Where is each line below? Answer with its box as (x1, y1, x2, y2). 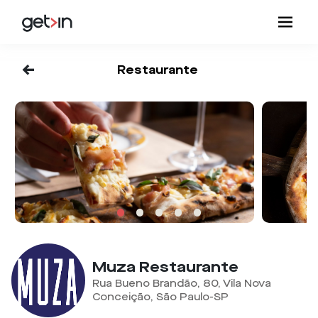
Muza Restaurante (92, 257, 238, 278)
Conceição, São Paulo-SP (92, 290, 229, 305)
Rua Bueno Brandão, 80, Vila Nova (92, 277, 271, 291)
